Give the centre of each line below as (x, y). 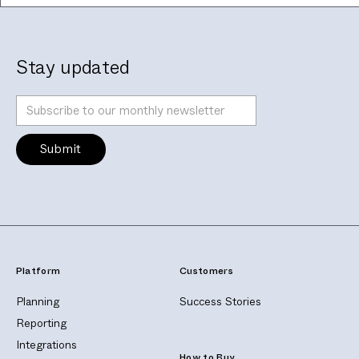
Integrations (46, 344)
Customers (206, 272)
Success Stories (220, 301)
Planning (37, 301)
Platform (38, 272)
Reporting (41, 323)
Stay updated (73, 67)
